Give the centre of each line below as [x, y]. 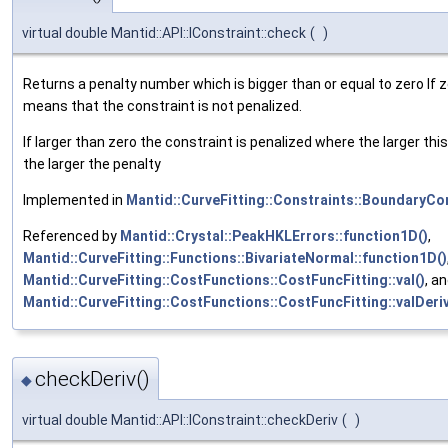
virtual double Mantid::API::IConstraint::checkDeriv [180, 420]
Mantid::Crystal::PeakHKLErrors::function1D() [274, 235]
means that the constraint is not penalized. [162, 105]
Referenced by [71, 235]
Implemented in [74, 199]
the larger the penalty [92, 163]
